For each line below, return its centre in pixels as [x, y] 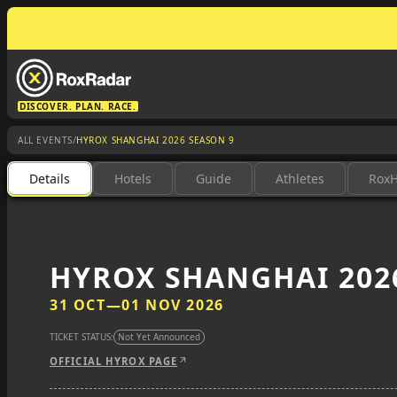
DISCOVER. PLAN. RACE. [78, 106]
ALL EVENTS [45, 140]
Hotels [133, 179]
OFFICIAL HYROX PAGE [114, 361]
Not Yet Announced [159, 337]
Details [50, 179]
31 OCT [78, 305]
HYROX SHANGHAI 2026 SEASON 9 [156, 140]
